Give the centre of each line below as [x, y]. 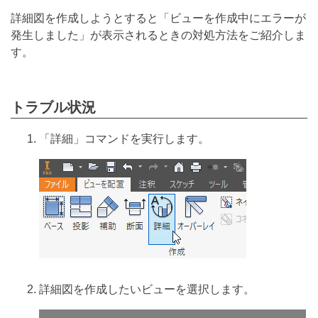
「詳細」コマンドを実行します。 [124, 138]
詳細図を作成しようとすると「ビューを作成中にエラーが [158, 18]
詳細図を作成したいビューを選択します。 [147, 289]
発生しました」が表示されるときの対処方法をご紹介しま [158, 35]
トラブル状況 [53, 107]
